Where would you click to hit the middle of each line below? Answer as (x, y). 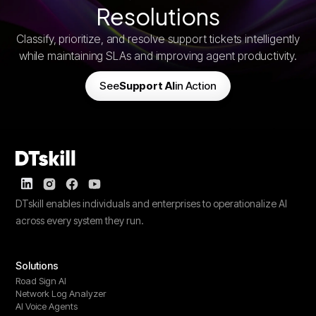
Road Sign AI (41, 280)
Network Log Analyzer (61, 293)
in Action (196, 85)
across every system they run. (80, 220)
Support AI (147, 85)
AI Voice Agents (47, 306)
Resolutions (158, 16)
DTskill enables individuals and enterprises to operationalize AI (152, 203)
